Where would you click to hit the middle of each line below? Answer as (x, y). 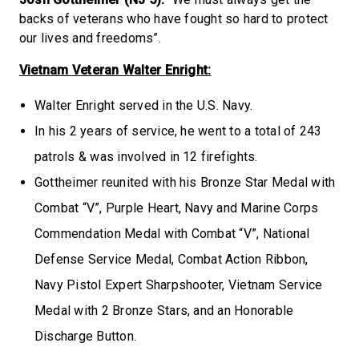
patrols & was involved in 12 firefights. (148, 156)
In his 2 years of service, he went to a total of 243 (178, 131)
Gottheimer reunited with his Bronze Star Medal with (185, 182)
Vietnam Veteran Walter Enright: (115, 70)
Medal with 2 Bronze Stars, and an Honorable (164, 310)
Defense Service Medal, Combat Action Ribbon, (171, 259)
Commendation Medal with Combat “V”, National (172, 233)
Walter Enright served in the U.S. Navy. (144, 105)
